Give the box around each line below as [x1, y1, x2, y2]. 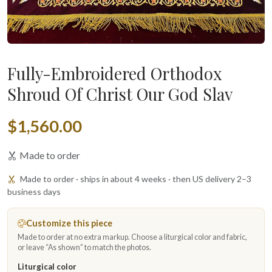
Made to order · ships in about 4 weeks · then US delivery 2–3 [18, 174, 251, 184]
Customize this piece [26, 218, 112, 228]
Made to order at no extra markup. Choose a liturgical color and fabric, [18, 233, 247, 242]
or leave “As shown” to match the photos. [18, 243, 151, 252]
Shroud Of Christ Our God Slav [7, 83, 233, 105]
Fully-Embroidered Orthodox [7, 63, 222, 84]
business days [7, 186, 61, 197]
